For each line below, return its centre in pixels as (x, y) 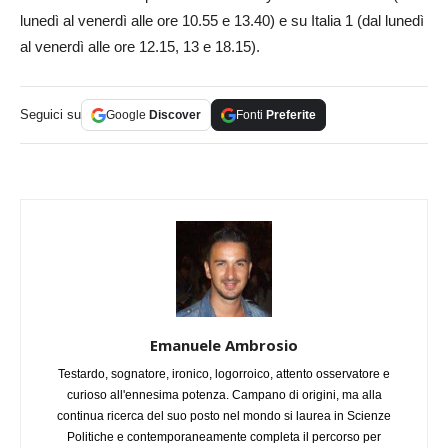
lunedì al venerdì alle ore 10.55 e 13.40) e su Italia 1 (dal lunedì (222, 21)
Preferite (291, 115)
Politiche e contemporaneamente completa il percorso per (224, 437)
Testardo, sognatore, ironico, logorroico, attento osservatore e (224, 374)
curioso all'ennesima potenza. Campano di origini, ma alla (224, 395)
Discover (175, 115)
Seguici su (50, 115)
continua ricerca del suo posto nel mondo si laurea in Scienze (224, 416)
